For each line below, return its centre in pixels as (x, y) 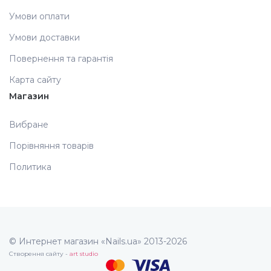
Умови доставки (44, 38)
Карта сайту (35, 80)
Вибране (29, 125)
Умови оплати (39, 17)
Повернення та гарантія (61, 59)
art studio (84, 254)
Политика (30, 167)
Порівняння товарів (51, 146)
